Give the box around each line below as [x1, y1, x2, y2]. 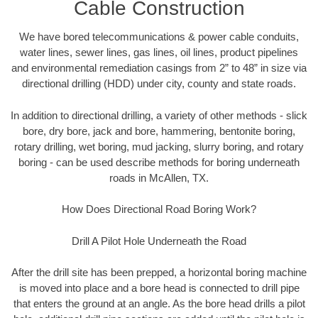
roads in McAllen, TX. [109, 171, 209, 184]
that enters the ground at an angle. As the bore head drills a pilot [13, 297, 305, 310]
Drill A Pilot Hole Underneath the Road [72, 234, 246, 247]
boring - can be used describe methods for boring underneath [18, 155, 300, 168]
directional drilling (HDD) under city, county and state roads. [22, 77, 296, 90]
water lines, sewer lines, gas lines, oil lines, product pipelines [20, 46, 298, 59]
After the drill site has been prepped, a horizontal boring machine [11, 266, 307, 279]
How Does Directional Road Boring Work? [62, 203, 256, 216]
